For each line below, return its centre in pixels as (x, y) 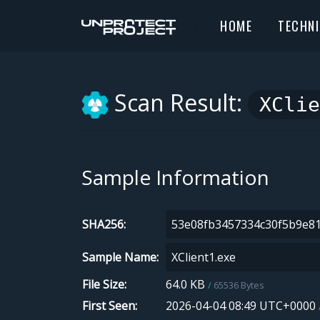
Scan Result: (178, 102)
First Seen (109, 306)
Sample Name (119, 257)
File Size (103, 285)
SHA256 (103, 225)
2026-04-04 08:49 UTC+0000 (242, 306)
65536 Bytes (239, 285)
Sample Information (175, 177)
